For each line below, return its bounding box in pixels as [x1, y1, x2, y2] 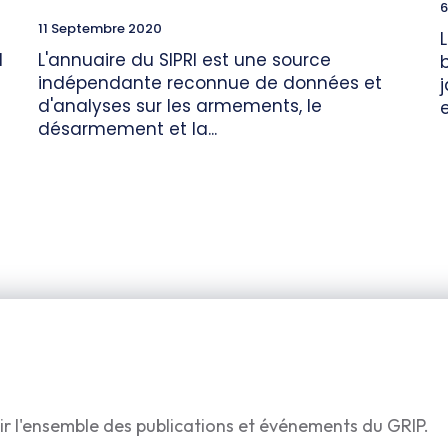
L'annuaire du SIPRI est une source [38, 48, 331, 73]
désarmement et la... [38, 117, 217, 142]
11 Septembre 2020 [38, 19, 162, 39]
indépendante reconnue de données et [38, 71, 382, 96]
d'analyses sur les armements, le [38, 94, 322, 119]
